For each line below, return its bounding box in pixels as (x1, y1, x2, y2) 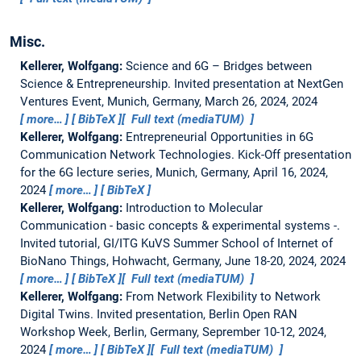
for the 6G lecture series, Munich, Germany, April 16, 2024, (19, 164, 328, 180)
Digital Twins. (19, 306, 97, 322)
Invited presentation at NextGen (173, 76, 343, 91)
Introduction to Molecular (125, 200, 263, 215)
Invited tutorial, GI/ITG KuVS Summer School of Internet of (19, 235, 333, 251)
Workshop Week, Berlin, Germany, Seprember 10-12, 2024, (19, 324, 326, 339)
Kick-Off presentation (237, 147, 351, 162)
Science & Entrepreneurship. (19, 76, 174, 91)
